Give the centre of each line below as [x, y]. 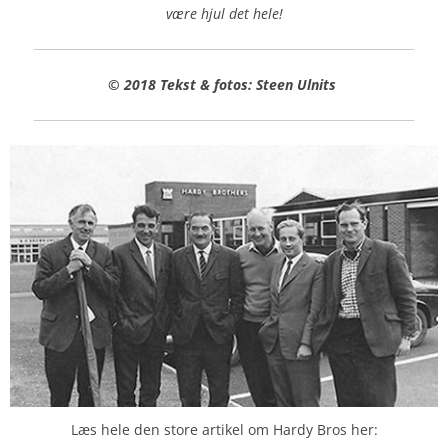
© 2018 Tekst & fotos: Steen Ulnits [224, 84]
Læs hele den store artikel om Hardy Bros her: [224, 430]
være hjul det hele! [224, 13]
